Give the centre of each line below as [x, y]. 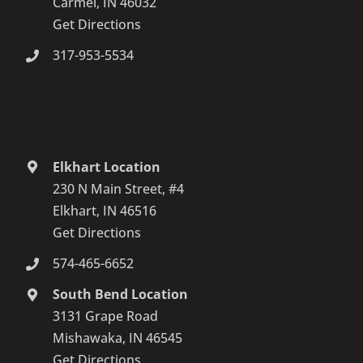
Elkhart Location [107, 167]
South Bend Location [121, 295]
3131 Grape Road [106, 316]
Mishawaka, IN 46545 [118, 338]
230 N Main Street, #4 [119, 188]
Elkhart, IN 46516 [105, 210]
